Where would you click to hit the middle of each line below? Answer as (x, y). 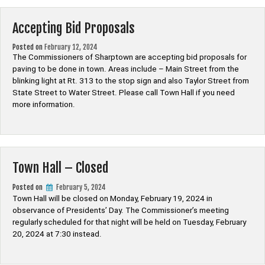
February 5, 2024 (81, 187)
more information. (44, 104)
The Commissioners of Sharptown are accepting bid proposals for (130, 57)
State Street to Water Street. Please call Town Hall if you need (124, 93)
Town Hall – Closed (60, 168)
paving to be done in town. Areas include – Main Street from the (126, 69)
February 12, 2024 (71, 47)
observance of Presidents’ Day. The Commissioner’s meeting (121, 210)
